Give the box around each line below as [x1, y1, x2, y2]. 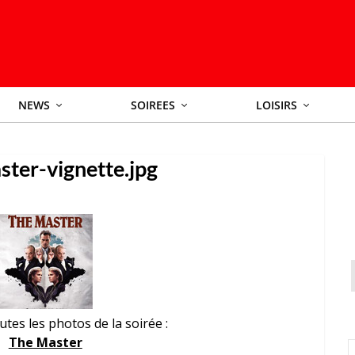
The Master [8, 334, 82, 351]
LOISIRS [255, 97, 297, 113]
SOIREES [130, 97, 175, 113]
